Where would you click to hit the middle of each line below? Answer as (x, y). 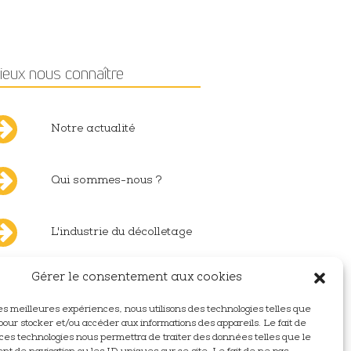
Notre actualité (92, 130)
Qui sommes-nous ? (106, 181)
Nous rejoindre (92, 285)
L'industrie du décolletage (121, 233)
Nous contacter (94, 337)
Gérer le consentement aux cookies (137, 278)
